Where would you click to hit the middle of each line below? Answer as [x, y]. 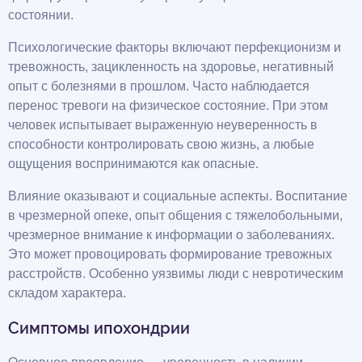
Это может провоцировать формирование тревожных [170, 254]
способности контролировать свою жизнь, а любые [161, 144]
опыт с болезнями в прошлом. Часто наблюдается [159, 86]
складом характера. [67, 293]
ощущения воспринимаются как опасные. [133, 163]
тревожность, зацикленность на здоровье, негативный [171, 66]
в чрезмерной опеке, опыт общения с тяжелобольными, [175, 215]
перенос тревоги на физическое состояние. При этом [168, 105]
